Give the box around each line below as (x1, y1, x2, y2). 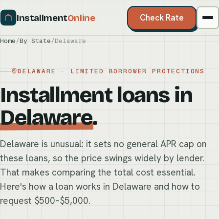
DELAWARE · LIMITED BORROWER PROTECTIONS (18, 66, 205, 75)
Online (67, 12, 95, 23)
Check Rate (140, 12, 184, 23)
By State (20, 37, 51, 45)
